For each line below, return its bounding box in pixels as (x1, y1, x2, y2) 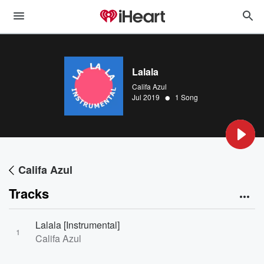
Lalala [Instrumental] (35, 218, 120, 232)
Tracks (9, 184, 49, 203)
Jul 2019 (132, 92, 160, 102)
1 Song (175, 92, 198, 102)
